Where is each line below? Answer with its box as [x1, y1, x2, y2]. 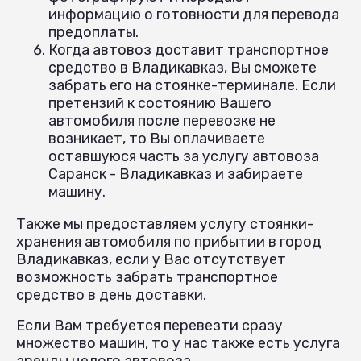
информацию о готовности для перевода [48, 5, 339, 23]
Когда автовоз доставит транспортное [48, 40, 329, 59]
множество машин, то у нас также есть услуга [16, 334, 340, 352]
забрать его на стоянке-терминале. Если [48, 76, 336, 94]
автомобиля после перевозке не [48, 111, 276, 130]
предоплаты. [48, 23, 139, 41]
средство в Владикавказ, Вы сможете [48, 58, 317, 77]
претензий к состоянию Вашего [48, 93, 272, 112]
